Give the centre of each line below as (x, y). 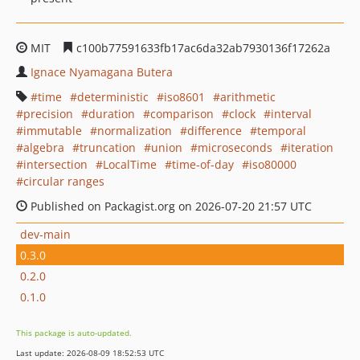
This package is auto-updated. (74, 333)
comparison (182, 114)
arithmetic (248, 97)
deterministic (113, 97)
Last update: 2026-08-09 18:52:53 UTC (90, 353)
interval (291, 114)
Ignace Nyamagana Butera (102, 72)
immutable (53, 131)
